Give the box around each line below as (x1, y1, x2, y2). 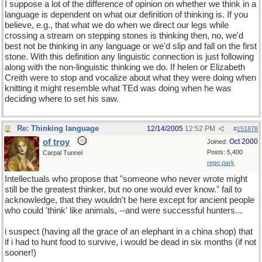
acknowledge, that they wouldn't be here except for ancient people (5, 195, 254, 205)
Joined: (207, 138, 229, 145)
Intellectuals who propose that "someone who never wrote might (5, 174, 247, 184)
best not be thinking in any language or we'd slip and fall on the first (5, 42, 257, 51)
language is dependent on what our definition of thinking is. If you (5, 10, 248, 19)
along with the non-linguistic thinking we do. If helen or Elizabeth (5, 63, 245, 72)
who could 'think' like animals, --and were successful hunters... (5, 206, 242, 215)
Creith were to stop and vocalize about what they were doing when (5, 73, 256, 82)
